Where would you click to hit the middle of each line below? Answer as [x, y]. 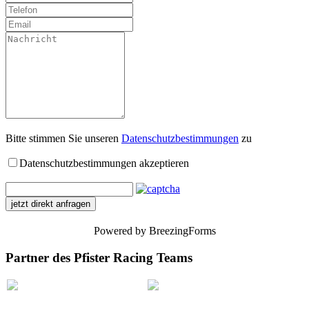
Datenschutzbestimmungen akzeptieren [104, 163]
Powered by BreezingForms [154, 230]
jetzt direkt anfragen [51, 203]
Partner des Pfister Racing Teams [99, 257]
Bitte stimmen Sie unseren [63, 138]
